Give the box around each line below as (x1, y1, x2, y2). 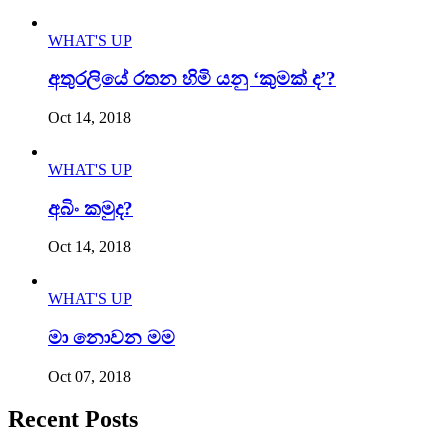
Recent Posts (8, 405, 138, 432)
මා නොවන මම (48, 327, 175, 349)
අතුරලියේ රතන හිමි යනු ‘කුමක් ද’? (48, 68, 336, 90)
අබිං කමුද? (48, 197, 133, 219)
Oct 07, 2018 (48, 367, 131, 385)
